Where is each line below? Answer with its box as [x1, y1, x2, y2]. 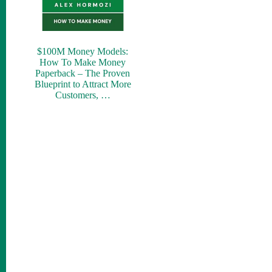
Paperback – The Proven [35, 67, 131, 78]
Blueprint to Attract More [34, 78, 131, 89]
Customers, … [55, 89, 110, 100]
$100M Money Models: [37, 46, 129, 56]
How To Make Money [39, 56, 126, 67]
